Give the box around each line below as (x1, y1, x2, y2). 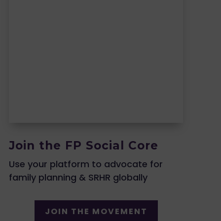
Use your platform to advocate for (9, 157, 163, 170)
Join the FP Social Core (9, 138, 159, 152)
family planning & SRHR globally (9, 171, 148, 184)
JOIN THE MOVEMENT (44, 206, 147, 218)
